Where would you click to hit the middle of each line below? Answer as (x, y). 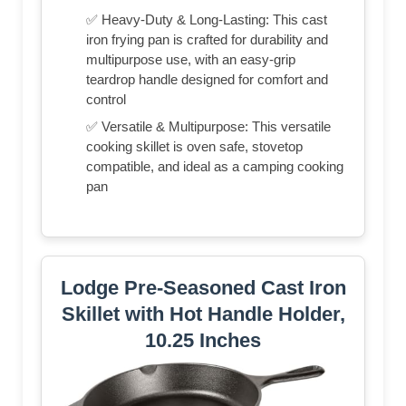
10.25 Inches (203, 341)
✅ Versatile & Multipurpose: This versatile (208, 127)
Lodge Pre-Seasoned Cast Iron (203, 288)
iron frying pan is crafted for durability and (207, 40)
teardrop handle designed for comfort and (207, 80)
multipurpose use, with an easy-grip (191, 60)
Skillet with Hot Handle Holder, (203, 314)
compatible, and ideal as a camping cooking (215, 167)
